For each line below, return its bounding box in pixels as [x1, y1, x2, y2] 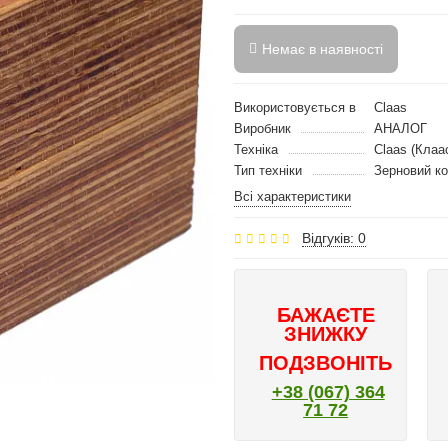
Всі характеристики [234, 189, 351, 204]
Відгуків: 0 [302, 230, 366, 246]
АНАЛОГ [374, 121, 427, 136]
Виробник [234, 121, 291, 136]
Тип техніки [234, 163, 302, 178]
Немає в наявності [262, 41, 383, 57]
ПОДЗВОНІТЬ [259, 352, 393, 374]
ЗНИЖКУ [284, 323, 368, 345]
